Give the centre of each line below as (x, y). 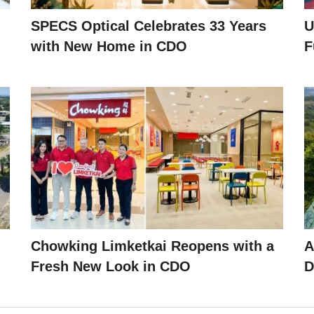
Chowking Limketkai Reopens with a (152, 246)
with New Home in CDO (109, 47)
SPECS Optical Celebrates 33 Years (149, 26)
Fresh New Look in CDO (111, 266)
